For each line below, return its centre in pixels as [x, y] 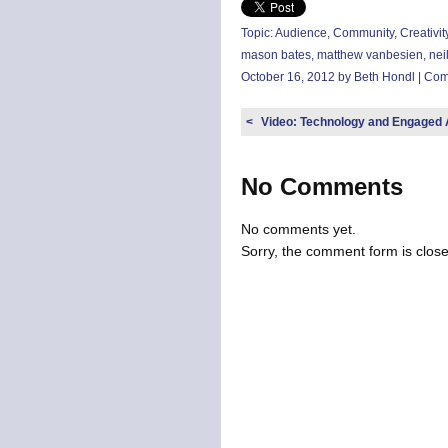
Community [363, 33]
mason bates [275, 55]
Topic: [257, 33]
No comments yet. [298, 229]
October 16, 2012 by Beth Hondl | [332, 77]
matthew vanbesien [369, 55]
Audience [300, 33]
